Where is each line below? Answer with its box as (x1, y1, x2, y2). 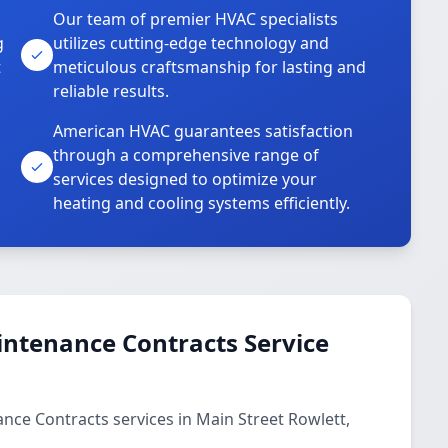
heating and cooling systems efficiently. (53, 192, 351, 214)
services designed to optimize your (53, 168, 318, 190)
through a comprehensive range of (53, 144, 320, 166)
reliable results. (53, 80, 170, 102)
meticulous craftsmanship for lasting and (53, 56, 367, 78)
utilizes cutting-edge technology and (53, 32, 330, 54)
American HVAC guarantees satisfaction (53, 120, 354, 142)
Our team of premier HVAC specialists (53, 8, 339, 30)
